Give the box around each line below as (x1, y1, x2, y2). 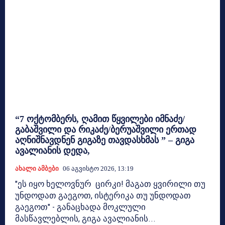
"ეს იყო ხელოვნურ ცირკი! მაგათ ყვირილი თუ (15, 178, 205, 189)
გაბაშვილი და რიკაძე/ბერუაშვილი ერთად (15, 124, 196, 135)
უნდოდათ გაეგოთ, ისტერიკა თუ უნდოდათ (15, 190, 191, 200)
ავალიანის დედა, (15, 145, 90, 156)
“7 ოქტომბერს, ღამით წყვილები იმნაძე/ (15, 114, 185, 124)
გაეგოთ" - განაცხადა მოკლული (15, 201, 146, 212)
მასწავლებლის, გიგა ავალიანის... (15, 213, 156, 223)
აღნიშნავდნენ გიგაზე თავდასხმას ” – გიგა (15, 135, 194, 145)
